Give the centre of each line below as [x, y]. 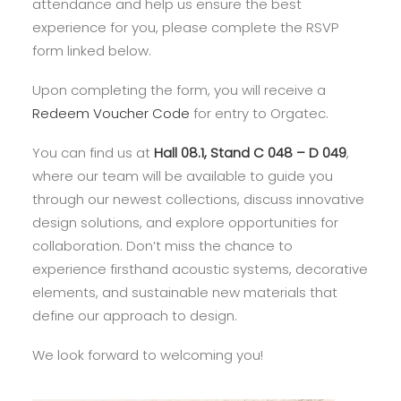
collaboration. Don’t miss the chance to [162, 246]
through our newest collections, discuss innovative [198, 199]
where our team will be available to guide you [183, 176]
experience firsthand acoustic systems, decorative [200, 269]
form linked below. [92, 51]
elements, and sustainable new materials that [185, 292]
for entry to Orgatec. [259, 113]
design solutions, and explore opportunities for [185, 222]
